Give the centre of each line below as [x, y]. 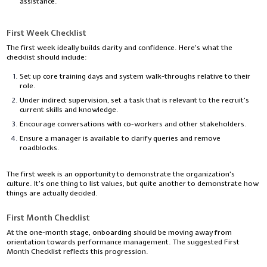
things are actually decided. [52, 193]
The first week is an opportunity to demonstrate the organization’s [121, 174]
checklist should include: [48, 58]
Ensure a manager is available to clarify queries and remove [120, 139]
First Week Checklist [48, 33]
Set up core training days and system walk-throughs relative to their [135, 77]
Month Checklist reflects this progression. [78, 252]
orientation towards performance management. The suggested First [123, 242]
